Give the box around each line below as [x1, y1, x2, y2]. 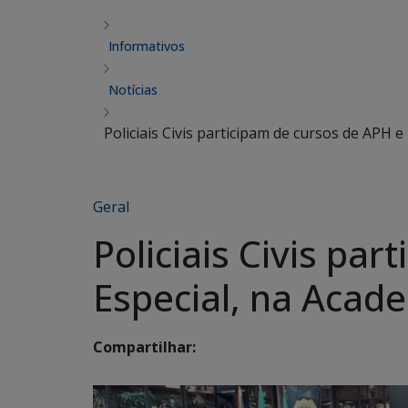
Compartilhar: [93, 337, 196, 358]
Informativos [108, 37, 185, 55]
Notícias [108, 81, 158, 98]
